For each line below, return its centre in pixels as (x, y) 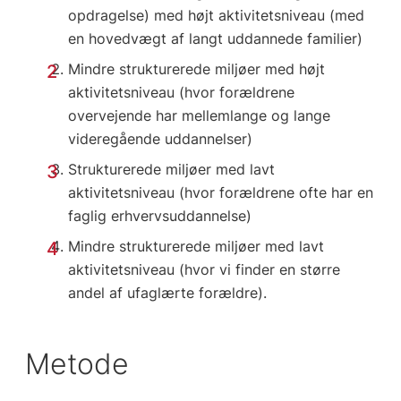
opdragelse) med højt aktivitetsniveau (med (217, 16)
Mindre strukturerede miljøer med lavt (196, 247)
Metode (77, 364)
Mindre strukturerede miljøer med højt (197, 69)
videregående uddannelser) (161, 139)
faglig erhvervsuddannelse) (160, 216)
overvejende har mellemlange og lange (200, 116)
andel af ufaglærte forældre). (168, 293)
